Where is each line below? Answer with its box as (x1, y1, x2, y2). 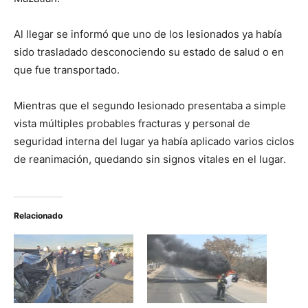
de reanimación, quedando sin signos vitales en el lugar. (14, 153, 286, 166)
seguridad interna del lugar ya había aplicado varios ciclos (14, 135, 294, 148)
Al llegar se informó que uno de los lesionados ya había (14, 27, 282, 41)
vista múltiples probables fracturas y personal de (14, 117, 250, 131)
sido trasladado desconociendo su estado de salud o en (14, 45, 284, 59)
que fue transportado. (14, 63, 120, 77)
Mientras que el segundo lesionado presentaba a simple (14, 99, 286, 113)
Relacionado (14, 210, 63, 221)
